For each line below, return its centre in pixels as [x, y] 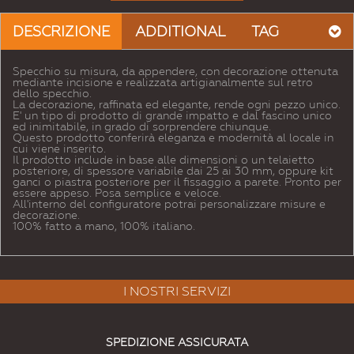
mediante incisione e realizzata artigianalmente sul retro [163, 83]
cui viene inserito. [59, 149]
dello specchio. [52, 94]
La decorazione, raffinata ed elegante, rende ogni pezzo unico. [177, 105]
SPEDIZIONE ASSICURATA [177, 343]
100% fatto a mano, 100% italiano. [104, 226]
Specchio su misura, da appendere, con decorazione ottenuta [175, 72]
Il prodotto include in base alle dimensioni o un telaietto [164, 160]
